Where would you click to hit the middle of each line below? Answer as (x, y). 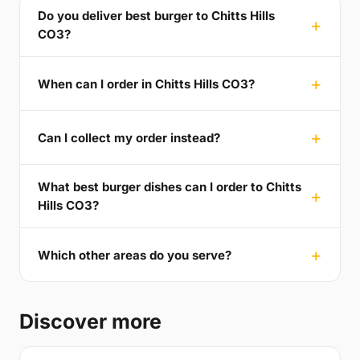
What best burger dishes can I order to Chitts (170, 187)
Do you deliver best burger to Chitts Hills (156, 16)
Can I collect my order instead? (129, 137)
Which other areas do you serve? (135, 255)
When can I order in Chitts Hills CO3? (146, 84)
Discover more (90, 322)
